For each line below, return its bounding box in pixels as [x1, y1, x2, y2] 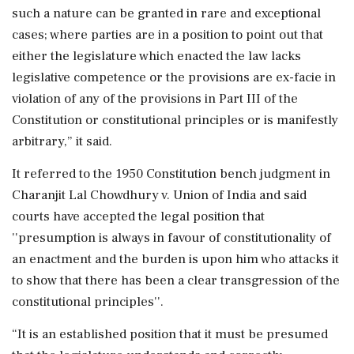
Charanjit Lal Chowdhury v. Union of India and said [12, 186, 307, 204]
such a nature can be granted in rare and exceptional [12, 4, 321, 22]
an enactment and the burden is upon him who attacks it [12, 250, 339, 268]
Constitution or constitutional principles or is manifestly [12, 111, 338, 129]
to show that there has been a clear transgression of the [12, 271, 340, 289]
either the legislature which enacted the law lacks [12, 47, 301, 65]
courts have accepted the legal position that [12, 207, 265, 225]
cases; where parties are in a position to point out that [12, 25, 323, 43]
